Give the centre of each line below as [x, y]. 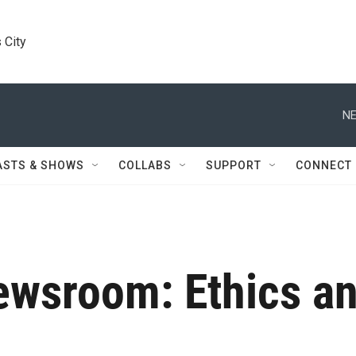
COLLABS [145, 165]
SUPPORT [234, 165]
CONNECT [324, 165]
